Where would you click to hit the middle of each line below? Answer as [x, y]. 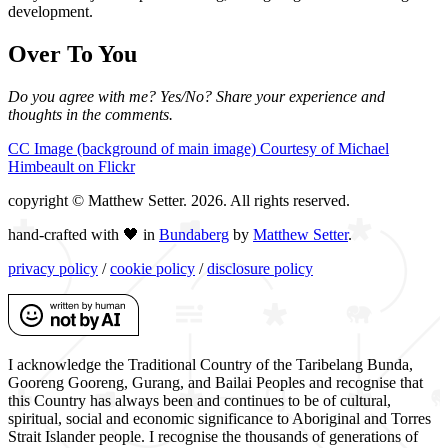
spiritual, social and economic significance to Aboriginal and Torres [219, 418]
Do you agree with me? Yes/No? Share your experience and [196, 96]
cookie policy [152, 268]
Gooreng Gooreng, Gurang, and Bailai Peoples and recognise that [215, 382]
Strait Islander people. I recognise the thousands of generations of [213, 436]
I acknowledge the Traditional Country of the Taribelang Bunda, [210, 364]
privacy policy [53, 268]
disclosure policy [260, 268]
